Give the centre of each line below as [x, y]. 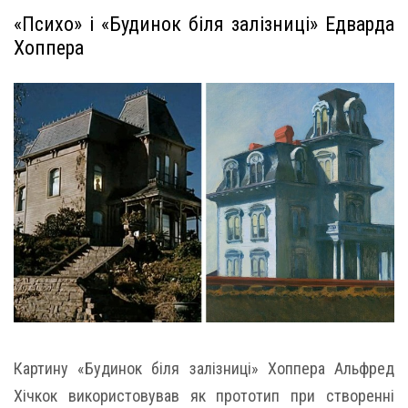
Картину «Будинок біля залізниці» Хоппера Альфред [204, 369]
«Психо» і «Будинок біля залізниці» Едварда [204, 25]
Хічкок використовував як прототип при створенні [204, 396]
